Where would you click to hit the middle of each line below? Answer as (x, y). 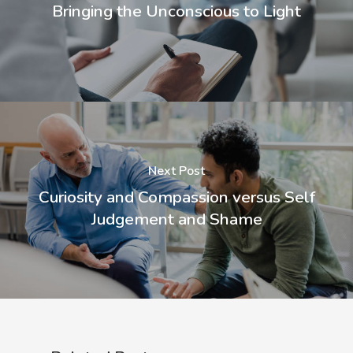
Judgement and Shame (176, 219)
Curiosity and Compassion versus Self (176, 197)
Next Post (176, 171)
